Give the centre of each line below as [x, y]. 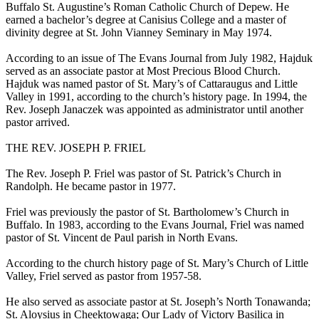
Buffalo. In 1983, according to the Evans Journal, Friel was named [155, 225]
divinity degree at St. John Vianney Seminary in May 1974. [139, 33]
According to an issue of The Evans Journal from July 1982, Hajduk [159, 58]
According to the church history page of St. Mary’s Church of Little [157, 263]
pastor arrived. [38, 122]
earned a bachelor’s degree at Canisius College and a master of [146, 20]
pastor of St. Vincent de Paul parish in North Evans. [122, 238]
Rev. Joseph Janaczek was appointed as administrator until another [155, 110]
